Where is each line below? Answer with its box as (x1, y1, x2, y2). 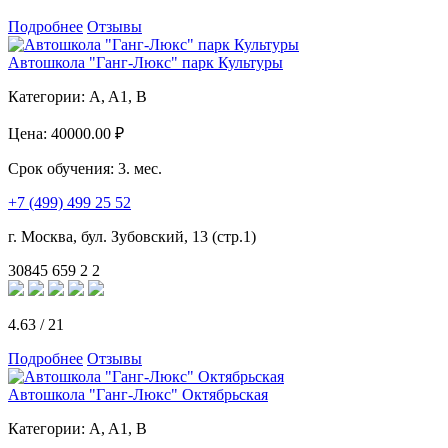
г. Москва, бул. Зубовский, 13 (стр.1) (8, 227, 256, 245)
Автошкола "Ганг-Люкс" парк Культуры (8, 53, 283, 71)
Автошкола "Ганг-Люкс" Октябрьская (8, 385, 268, 403)
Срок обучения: (8, 159, 118, 177)
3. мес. (118, 159, 162, 177)
